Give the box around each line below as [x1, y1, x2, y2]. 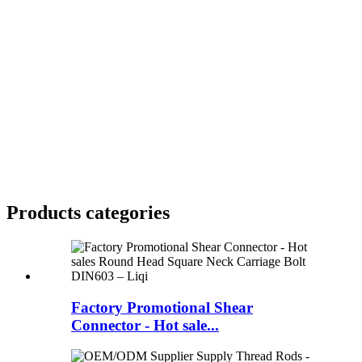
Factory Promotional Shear [71, 298, 253, 316]
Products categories [6, 201, 170, 223]
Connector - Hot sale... [71, 316, 219, 334]
